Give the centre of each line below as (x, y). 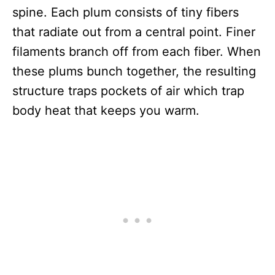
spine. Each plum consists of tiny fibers (126, 12)
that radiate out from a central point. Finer (134, 32)
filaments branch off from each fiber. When (137, 52)
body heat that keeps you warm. (106, 110)
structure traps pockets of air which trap (128, 91)
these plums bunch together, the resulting (134, 71)
